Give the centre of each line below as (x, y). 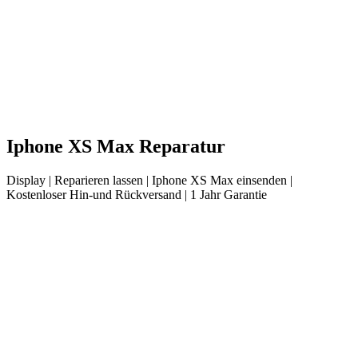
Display (26, 180)
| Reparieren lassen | (99, 180)
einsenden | (263, 180)
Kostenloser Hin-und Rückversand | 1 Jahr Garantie (137, 194)
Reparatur (180, 146)
